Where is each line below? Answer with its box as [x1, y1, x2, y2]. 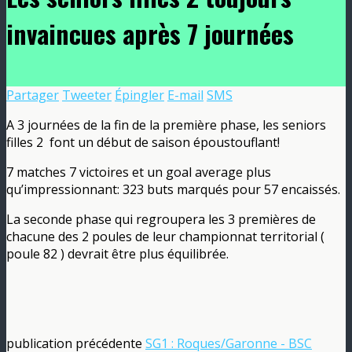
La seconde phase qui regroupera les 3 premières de [6, 210, 316, 228]
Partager [6, 86, 59, 104]
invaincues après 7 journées [6, 15, 294, 53]
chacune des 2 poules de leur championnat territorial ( [6, 227, 324, 245]
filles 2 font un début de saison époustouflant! [6, 133, 280, 151]
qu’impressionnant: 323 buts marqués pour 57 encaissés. [6, 180, 340, 198]
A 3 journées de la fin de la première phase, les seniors [6, 115, 326, 134]
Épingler [115, 86, 164, 104]
